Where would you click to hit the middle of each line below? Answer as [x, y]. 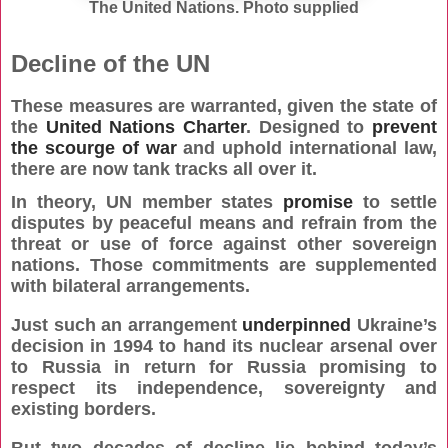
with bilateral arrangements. [130, 286]
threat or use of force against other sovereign [224, 244]
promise [318, 202]
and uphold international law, [307, 148]
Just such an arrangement [127, 325]
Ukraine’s [394, 325]
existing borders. [83, 409]
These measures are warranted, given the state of [224, 106]
